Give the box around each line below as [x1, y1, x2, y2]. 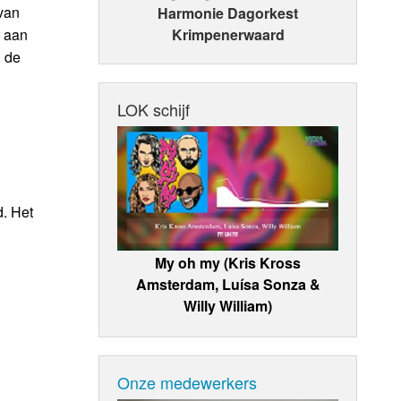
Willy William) [183, 294, 273, 316]
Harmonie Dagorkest [158, 3, 299, 24]
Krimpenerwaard [171, 24, 285, 46]
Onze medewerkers [117, 370, 258, 394]
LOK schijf [117, 98, 191, 122]
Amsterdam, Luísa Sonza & [135, 273, 320, 294]
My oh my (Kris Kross [155, 252, 302, 273]
